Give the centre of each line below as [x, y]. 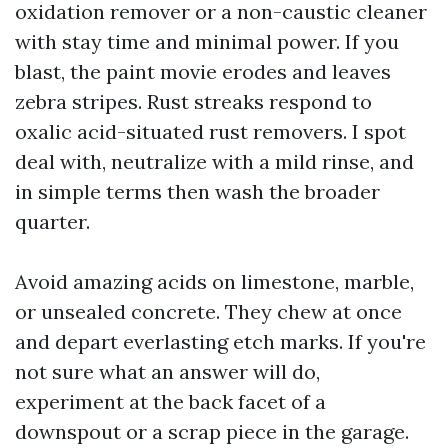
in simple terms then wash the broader [197, 191]
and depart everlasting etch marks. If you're [220, 341]
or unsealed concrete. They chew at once [208, 311]
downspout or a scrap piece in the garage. [212, 431]
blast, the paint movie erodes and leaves [203, 71]
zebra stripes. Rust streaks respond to [193, 101]
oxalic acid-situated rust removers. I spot [210, 131]
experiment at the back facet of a [170, 401]
